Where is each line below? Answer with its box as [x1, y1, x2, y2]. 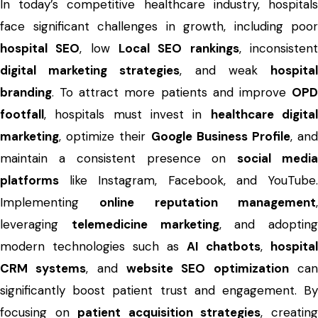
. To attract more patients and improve [52, 84, 292, 100]
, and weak [180, 62, 271, 78]
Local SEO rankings [119, 40, 239, 56]
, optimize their [59, 128, 151, 144]
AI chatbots [187, 238, 261, 254]
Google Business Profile [150, 128, 290, 144]
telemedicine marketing [71, 216, 219, 232]
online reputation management [99, 194, 317, 210]
